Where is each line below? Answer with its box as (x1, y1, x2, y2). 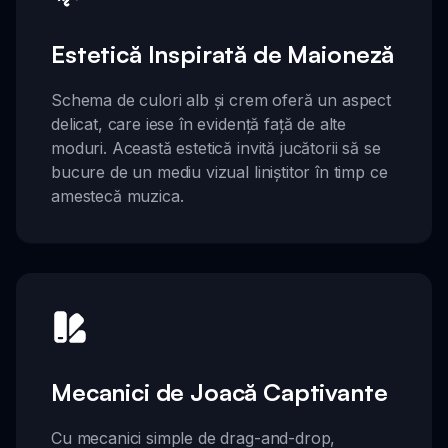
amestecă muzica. (51, 186, 184, 207)
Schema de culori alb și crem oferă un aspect (51, 90, 391, 111)
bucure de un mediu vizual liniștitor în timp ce (51, 162, 388, 183)
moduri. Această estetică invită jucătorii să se (51, 138, 381, 159)
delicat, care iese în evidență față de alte (51, 114, 347, 135)
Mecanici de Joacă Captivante (51, 377, 388, 408)
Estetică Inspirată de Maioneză (51, 39, 395, 70)
